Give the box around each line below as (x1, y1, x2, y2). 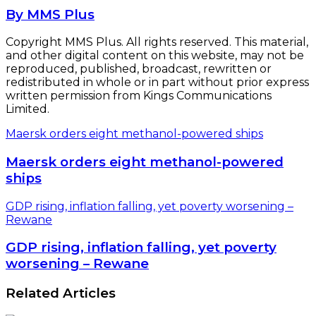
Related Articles (6, 285, 116, 302)
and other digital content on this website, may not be (6, 49, 304, 63)
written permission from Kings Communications (6, 89, 272, 103)
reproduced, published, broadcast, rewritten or (6, 62, 272, 76)
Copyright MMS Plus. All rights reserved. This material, (6, 35, 308, 49)
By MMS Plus (6, 6, 95, 23)
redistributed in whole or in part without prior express (6, 75, 309, 90)
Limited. (6, 102, 49, 116)
